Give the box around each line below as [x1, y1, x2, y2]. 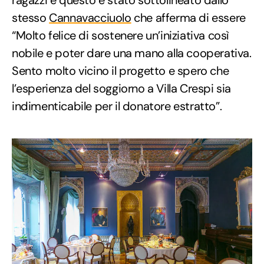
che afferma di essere [131, 9, 246, 25]
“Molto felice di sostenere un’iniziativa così [12, 27, 229, 43]
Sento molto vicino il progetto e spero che [12, 62, 229, 78]
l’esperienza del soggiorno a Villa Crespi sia [12, 80, 232, 96]
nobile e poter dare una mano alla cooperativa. [12, 45, 252, 61]
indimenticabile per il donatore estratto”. [12, 98, 222, 114]
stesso [12, 9, 49, 25]
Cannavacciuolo [49, 9, 131, 25]
